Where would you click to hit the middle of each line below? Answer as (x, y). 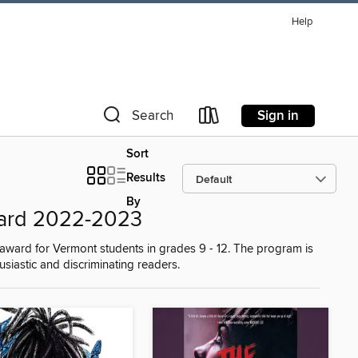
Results (146, 178)
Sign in (278, 115)
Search (153, 116)
